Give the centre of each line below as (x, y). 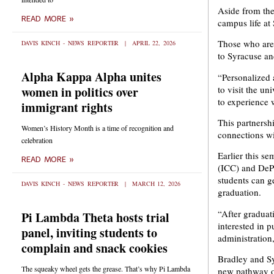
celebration (37, 140)
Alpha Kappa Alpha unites (91, 77)
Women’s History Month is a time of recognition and (98, 128)
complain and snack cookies (94, 248)
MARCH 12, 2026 (155, 183)
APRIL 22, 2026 (152, 43)
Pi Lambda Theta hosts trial (95, 217)
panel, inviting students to (89, 233)
